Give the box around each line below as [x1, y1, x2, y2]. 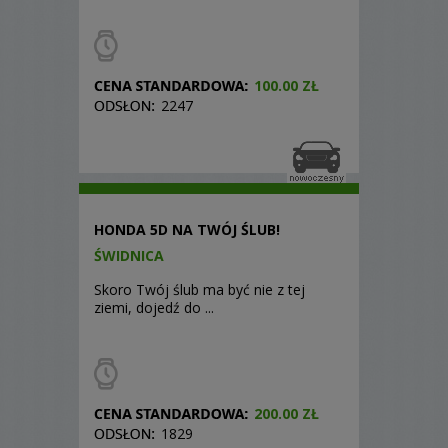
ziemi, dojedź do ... [94, 298, 214, 317]
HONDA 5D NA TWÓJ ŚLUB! [94, 220, 280, 239]
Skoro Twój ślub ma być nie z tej [94, 280, 305, 299]
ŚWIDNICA [94, 246, 164, 265]
